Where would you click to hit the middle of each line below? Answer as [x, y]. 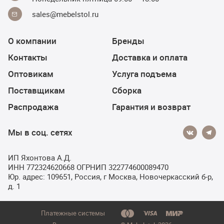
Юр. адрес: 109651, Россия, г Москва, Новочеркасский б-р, [110, 176]
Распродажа [33, 107]
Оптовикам [31, 74]
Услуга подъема [144, 74]
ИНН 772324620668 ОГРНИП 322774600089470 [88, 167]
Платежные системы [73, 213]
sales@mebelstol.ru [65, 14]
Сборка [127, 90]
